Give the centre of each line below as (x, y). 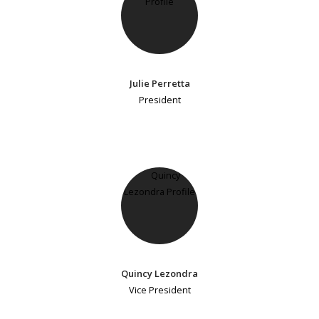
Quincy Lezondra (159, 274)
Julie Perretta (159, 84)
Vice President (159, 290)
